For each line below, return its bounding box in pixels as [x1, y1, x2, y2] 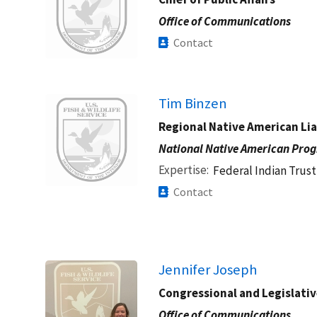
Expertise [158, 161, 207, 178]
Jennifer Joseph [158, 260, 257, 279]
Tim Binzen [158, 93, 227, 113]
